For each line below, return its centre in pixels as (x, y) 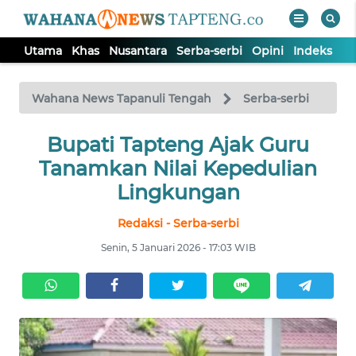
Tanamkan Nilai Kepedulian (178, 168)
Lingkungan (178, 192)
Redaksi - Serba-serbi (178, 223)
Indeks (313, 50)
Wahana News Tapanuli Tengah (122, 98)
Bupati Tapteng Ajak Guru (178, 144)
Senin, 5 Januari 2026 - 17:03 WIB (178, 247)
